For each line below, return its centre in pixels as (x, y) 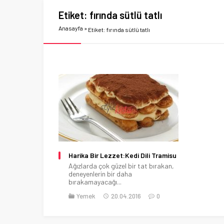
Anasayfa (71, 28)
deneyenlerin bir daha (100, 173)
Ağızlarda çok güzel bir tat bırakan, (121, 165)
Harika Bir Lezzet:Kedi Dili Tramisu (122, 155)
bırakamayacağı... (95, 181)
